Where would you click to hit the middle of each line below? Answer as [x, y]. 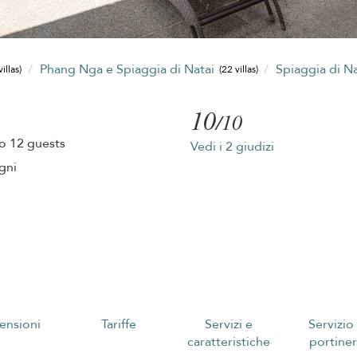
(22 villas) [238, 70]
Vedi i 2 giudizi [232, 146]
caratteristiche [228, 341]
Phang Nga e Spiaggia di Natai [128, 69]
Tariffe [119, 324]
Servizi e [228, 324]
